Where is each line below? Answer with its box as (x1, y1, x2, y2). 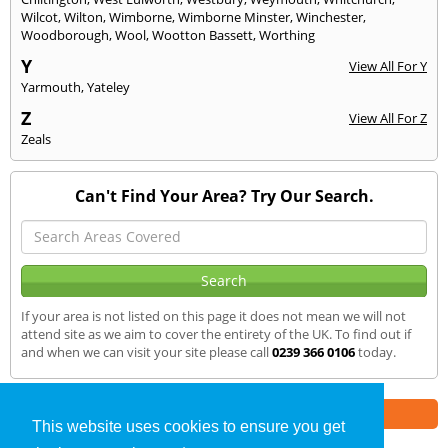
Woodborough (21, 25, 109, 44)
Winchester (296, 7, 363, 26)
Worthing (259, 25, 315, 44)
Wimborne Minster (178, 7, 290, 26)
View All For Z (349, 108, 427, 127)
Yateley (87, 77, 130, 96)
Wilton (64, 7, 103, 26)
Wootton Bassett (152, 25, 253, 44)
